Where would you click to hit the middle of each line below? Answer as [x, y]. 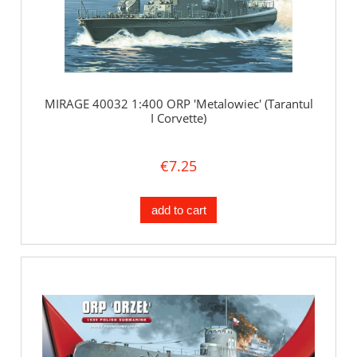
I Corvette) [178, 118]
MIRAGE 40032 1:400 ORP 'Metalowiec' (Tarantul [178, 104]
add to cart [178, 210]
